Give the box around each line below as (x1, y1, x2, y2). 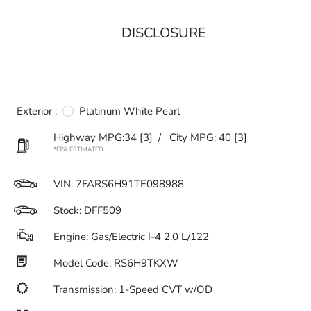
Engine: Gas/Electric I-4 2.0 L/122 (53, 230, 209, 244)
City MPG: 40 (169, 131, 231, 144)
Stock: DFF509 (53, 203, 121, 217)
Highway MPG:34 (53, 131, 137, 144)
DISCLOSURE (121, 24, 206, 42)
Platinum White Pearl (79, 104, 180, 118)
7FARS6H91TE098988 (76, 177, 184, 191)
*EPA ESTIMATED (53, 145, 103, 153)
